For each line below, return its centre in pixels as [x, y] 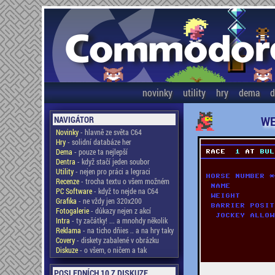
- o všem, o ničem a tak [112, 250]
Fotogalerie [72, 211]
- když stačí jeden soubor [112, 161]
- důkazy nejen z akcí [120, 211]
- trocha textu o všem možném [124, 181]
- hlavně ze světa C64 [110, 132]
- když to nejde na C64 [125, 191]
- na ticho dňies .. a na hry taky [127, 230]
